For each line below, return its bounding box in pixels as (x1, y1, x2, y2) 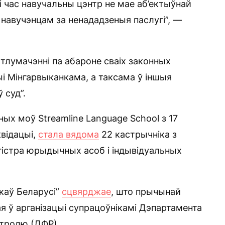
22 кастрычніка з (99, 129, 177, 140)
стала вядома (38, 129, 99, 140)
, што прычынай (111, 186, 181, 197)
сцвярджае (62, 186, 111, 197)
